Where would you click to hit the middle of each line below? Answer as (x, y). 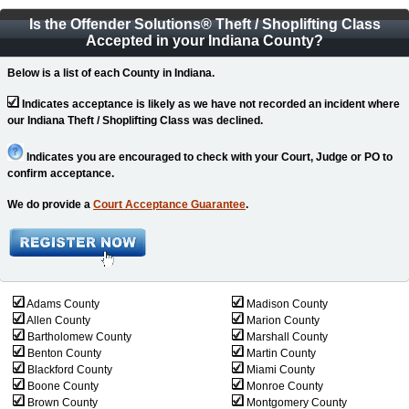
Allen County (58, 320)
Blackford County (68, 370)
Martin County (280, 353)
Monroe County (283, 386)
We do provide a (50, 204)
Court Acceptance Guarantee (169, 204)
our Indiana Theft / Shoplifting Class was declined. (135, 121)
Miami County (279, 370)
